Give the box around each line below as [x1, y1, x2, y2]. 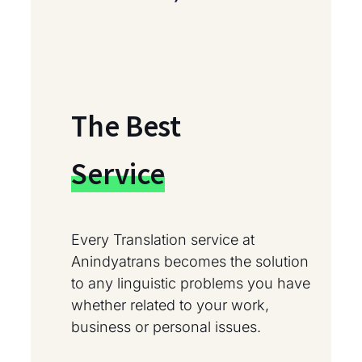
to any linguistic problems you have [71, 275, 310, 293]
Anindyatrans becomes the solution [71, 253, 309, 271]
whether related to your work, [71, 297, 269, 314]
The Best [71, 107, 182, 145]
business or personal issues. [71, 318, 261, 336]
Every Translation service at [71, 231, 255, 249]
